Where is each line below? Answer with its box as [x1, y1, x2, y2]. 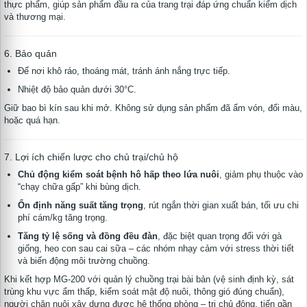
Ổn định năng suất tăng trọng [18, 200, 143, 211]
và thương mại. [4, 12, 66, 23]
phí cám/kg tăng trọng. [18, 212, 108, 223]
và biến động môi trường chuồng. [18, 256, 150, 267]
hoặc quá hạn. [4, 115, 60, 126]
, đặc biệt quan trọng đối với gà [158, 231, 282, 242]
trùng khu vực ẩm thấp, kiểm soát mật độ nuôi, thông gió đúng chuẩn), [4, 286, 284, 297]
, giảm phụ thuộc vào [219, 169, 303, 180]
